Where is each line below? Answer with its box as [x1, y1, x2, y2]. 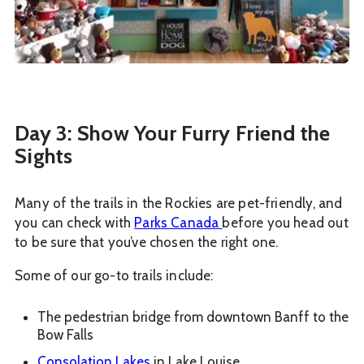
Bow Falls [37, 326, 93, 343]
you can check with [15, 214, 135, 231]
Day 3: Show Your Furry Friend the [15, 119, 331, 146]
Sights [15, 142, 73, 169]
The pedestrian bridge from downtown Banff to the [37, 308, 349, 325]
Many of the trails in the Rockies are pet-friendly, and [15, 194, 343, 211]
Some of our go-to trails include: [15, 266, 214, 284]
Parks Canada [134, 214, 223, 231]
